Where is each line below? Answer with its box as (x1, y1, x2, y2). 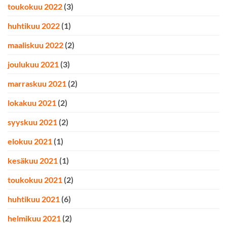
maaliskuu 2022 (8, 40, 63, 50)
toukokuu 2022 (8, 2, 62, 12)
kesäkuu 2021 (8, 156, 58, 166)
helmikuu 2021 (8, 213, 61, 223)
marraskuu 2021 (8, 79, 66, 89)
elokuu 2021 (8, 136, 52, 146)
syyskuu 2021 (8, 117, 57, 127)
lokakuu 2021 (8, 98, 56, 108)
